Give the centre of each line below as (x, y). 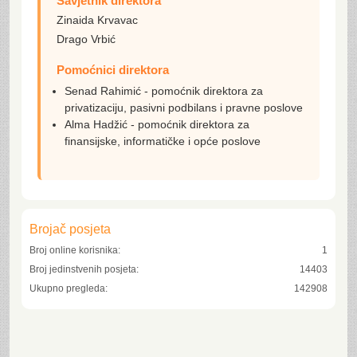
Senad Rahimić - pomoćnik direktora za (164, 91)
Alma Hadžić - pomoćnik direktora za (157, 124)
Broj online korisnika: (75, 250)
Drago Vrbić (86, 39)
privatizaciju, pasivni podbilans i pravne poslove (184, 108)
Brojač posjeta (70, 229)
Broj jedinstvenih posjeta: (84, 269)
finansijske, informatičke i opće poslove (163, 141)
